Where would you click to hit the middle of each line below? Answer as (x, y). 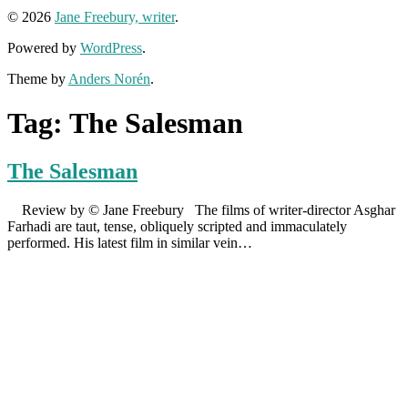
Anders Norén (109, 78)
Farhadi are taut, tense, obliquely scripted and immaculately (177, 227)
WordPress (111, 47)
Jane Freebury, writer (115, 16)
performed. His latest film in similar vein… (130, 243)
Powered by (44, 47)
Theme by (38, 78)
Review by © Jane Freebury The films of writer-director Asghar (201, 210)
